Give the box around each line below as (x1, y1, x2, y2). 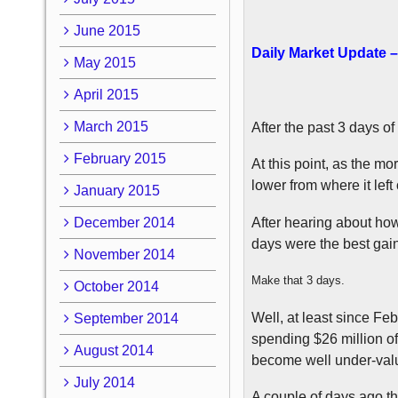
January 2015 (73, 182, 160, 198)
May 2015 (73, 54, 136, 70)
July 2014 (73, 374, 135, 390)
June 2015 (73, 22, 140, 38)
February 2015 (73, 150, 166, 166)
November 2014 (73, 246, 175, 262)
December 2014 (73, 214, 175, 230)
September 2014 (73, 310, 179, 326)
